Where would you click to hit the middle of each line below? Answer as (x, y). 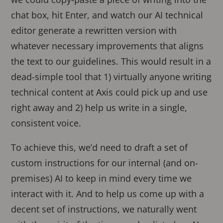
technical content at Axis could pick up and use (110, 92)
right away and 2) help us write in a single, (99, 108)
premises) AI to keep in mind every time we (102, 178)
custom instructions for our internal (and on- (105, 163)
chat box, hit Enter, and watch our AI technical (107, 15)
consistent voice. (46, 123)
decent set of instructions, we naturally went (104, 209)
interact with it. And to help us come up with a (108, 194)
